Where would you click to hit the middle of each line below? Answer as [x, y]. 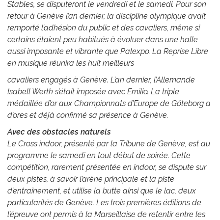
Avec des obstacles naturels [59, 132]
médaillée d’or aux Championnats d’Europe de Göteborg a [109, 104]
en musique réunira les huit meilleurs [73, 63]
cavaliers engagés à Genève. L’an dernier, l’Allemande [101, 80]
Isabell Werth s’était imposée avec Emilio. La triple [93, 92]
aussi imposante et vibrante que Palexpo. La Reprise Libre [108, 52]
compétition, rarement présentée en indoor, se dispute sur [107, 167]
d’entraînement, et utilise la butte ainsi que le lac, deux [102, 191]
